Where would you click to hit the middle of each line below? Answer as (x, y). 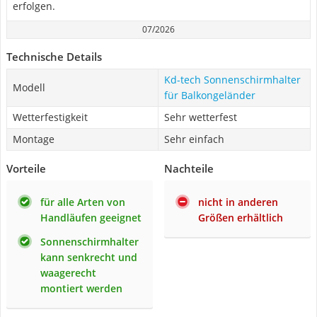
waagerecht (68, 273)
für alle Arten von (83, 202)
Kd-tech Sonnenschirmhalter (232, 80)
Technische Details (54, 57)
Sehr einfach (194, 139)
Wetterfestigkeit (50, 117)
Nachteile (189, 168)
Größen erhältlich (241, 218)
